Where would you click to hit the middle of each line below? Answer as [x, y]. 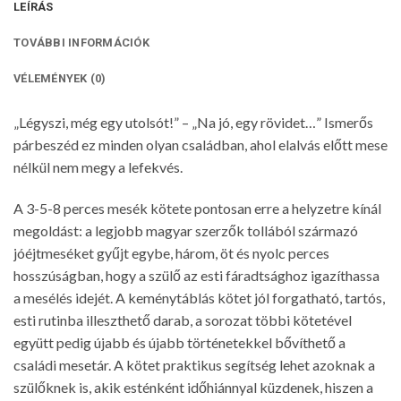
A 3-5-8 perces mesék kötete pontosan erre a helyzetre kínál [197, 209]
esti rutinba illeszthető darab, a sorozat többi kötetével [183, 320]
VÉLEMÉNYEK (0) [60, 79]
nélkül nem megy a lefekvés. [98, 167]
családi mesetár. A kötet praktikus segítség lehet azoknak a [194, 365]
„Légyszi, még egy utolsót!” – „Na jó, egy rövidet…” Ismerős [193, 123]
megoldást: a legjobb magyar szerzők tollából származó [186, 231]
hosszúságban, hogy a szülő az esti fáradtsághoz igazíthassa [196, 276]
